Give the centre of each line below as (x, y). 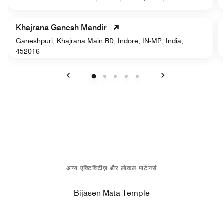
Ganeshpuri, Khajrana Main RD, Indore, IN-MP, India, (100, 41)
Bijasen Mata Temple (111, 193)
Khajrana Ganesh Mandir (61, 27)
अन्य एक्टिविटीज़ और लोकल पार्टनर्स (111, 168)
